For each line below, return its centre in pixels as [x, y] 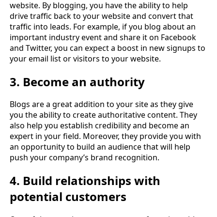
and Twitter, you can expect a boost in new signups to [108, 48]
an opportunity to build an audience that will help [100, 147]
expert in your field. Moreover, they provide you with [105, 136]
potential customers [68, 197]
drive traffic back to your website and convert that [101, 16]
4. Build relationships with [85, 181]
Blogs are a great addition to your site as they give [101, 104]
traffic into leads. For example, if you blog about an [103, 26]
